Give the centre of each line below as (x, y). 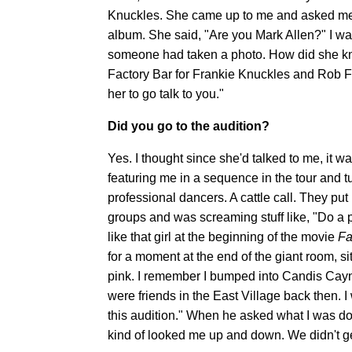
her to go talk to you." (166, 93)
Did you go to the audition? (189, 126)
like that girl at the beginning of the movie (223, 236)
